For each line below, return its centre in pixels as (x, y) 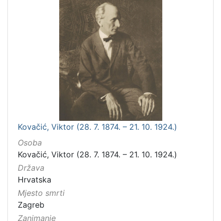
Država (31, 168)
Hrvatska (35, 180)
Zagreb (31, 205)
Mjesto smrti (41, 193)
